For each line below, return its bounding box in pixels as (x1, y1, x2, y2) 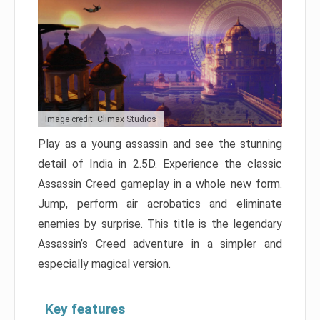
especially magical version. (38, 256, 171, 271)
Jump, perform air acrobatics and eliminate (38, 196, 282, 211)
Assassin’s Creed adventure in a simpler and (38, 236, 282, 251)
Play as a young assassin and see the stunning (38, 136, 282, 151)
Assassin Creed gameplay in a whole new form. (38, 176, 282, 191)
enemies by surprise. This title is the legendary (38, 216, 282, 231)
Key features (45, 300, 125, 317)
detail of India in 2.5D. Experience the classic (38, 156, 282, 171)
